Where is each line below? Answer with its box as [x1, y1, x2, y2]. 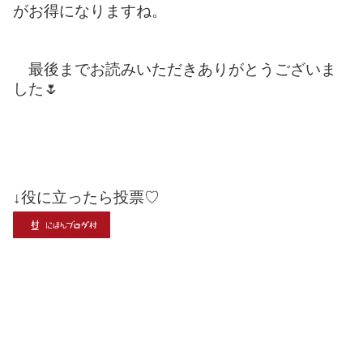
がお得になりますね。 [13, 2, 167, 20]
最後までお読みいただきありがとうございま [13, 61, 336, 79]
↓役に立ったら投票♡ [13, 188, 160, 206]
